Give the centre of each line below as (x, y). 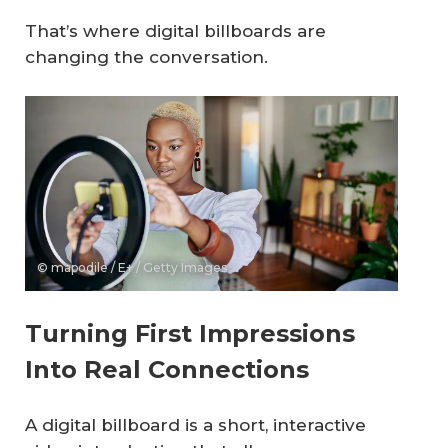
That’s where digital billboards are (175, 31)
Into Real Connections (167, 370)
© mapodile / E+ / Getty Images (132, 267)
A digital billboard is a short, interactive (195, 425)
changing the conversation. (146, 57)
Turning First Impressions (190, 334)
